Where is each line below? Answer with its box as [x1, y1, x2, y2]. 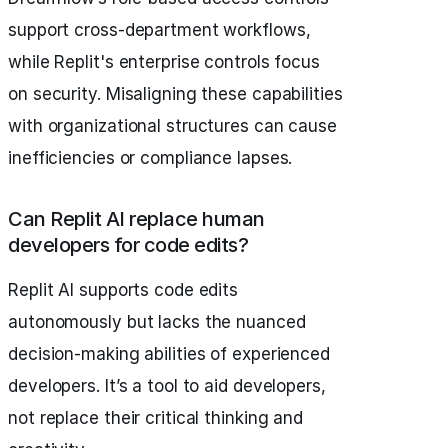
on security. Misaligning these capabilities [8, 84, 343, 105]
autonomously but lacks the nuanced [8, 312, 306, 333]
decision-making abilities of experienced [8, 344, 330, 365]
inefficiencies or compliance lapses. [8, 148, 293, 169]
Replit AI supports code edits [8, 280, 239, 301]
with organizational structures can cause [8, 116, 337, 137]
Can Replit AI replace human [8, 207, 265, 232]
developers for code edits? [8, 233, 248, 258]
